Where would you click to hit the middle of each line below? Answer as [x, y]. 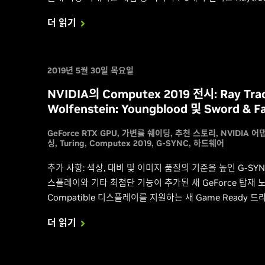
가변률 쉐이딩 [146, 133]
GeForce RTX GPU [82, 133]
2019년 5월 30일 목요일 [90, 70]
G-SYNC [172, 143]
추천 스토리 [195, 133]
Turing [72, 143]
